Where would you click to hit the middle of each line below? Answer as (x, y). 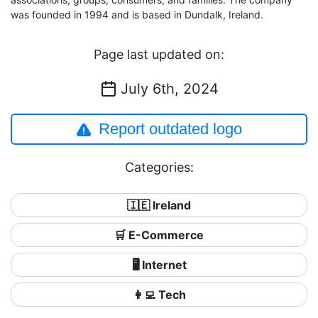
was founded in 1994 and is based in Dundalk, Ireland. (137, 15)
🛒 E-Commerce (159, 235)
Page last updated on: (159, 54)
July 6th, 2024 (169, 89)
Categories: (159, 167)
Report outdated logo (170, 129)
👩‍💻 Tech (159, 295)
